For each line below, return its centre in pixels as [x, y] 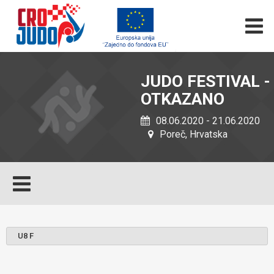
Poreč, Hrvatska [192, 134]
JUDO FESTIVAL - [206, 81]
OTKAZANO [183, 99]
